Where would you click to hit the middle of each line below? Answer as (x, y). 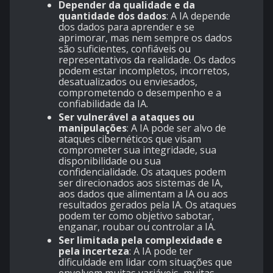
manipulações (93, 128)
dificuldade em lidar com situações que (145, 262)
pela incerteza (94, 251)
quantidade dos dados (112, 16)
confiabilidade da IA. (103, 103)
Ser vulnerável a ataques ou (126, 117)
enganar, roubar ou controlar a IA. (137, 226)
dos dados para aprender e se (126, 27)
